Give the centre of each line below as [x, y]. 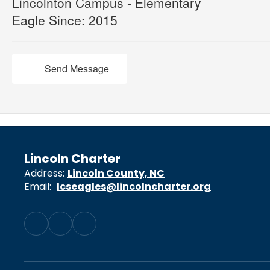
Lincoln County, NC [116, 173]
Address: [44, 173]
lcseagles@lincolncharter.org [134, 187]
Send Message [77, 68]
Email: [38, 187]
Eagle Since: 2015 [65, 20]
